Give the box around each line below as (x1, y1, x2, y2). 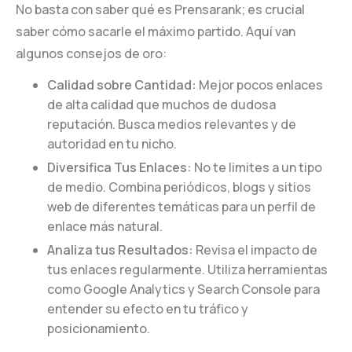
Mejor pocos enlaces (196, 76, 323, 94)
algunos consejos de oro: (16, 45, 167, 63)
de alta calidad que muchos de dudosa (47, 96, 276, 114)
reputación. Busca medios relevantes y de (47, 115, 296, 134)
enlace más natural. (47, 217, 163, 235)
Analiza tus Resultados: (47, 240, 193, 258)
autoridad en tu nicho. (47, 135, 177, 153)
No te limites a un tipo (192, 158, 322, 176)
